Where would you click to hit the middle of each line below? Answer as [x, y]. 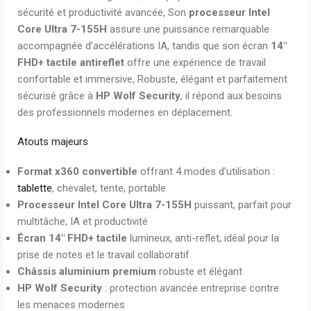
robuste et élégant [199, 271]
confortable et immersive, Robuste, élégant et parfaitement [152, 79]
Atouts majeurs [53, 142]
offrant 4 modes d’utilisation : [206, 171]
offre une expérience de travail [195, 62]
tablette [35, 188]
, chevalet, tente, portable [109, 188]
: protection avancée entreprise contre [191, 288]
